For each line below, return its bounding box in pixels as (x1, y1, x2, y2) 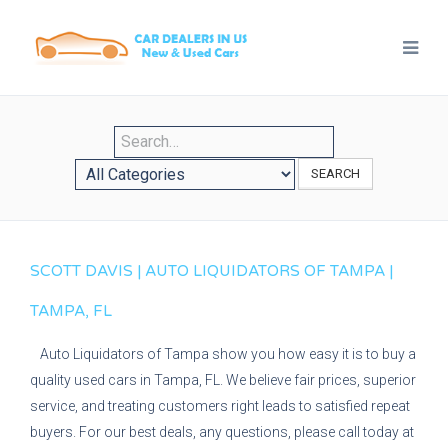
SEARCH (311, 166, 360, 181)
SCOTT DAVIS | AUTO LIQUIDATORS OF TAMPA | (30, 262, 393, 280)
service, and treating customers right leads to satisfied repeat (30, 398, 410, 414)
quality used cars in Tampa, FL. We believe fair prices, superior (30, 372, 416, 388)
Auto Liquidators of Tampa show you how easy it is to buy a (40, 346, 416, 362)
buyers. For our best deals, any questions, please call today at (30, 424, 414, 440)
